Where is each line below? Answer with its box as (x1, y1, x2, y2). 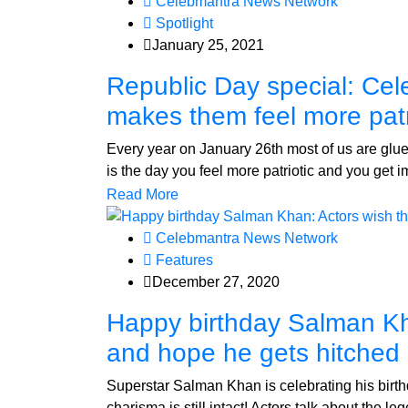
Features (152, 252, 213, 269)
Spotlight (152, 15, 213, 31)
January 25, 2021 (152, 36, 264, 53)
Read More (107, 186, 178, 202)
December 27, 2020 (152, 274, 280, 291)
